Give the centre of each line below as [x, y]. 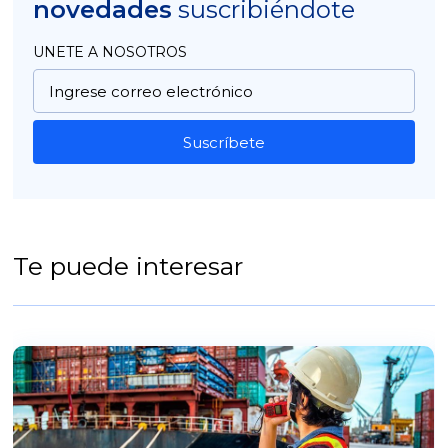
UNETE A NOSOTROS [110, 52]
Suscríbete [223, 142]
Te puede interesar [128, 266]
